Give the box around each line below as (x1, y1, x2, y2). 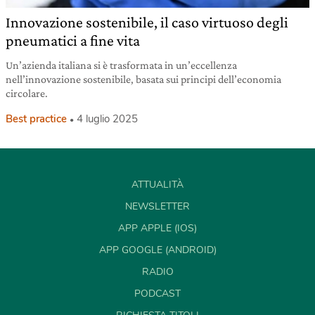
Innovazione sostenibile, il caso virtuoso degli (6, 13, 288, 32)
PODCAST (134, 287, 181, 301)
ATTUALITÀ (131, 178, 184, 192)
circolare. (6, 87, 48, 100)
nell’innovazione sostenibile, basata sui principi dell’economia (6, 73, 281, 86)
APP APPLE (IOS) (118, 221, 197, 236)
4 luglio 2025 (77, 112, 138, 127)
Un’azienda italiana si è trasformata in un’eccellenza (6, 59, 237, 72)
